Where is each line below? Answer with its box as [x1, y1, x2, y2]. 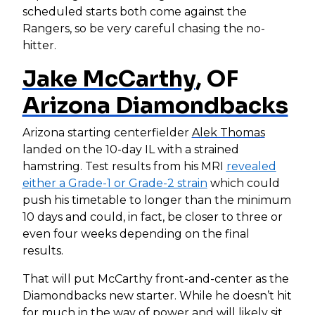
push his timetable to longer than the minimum [22, 193, 291, 207]
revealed [226, 159, 276, 173]
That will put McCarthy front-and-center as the [22, 271, 289, 285]
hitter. [22, 38, 62, 52]
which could [207, 176, 280, 190]
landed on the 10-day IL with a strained [22, 142, 239, 156]
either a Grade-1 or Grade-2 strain [22, 176, 207, 190]
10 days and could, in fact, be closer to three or [22, 210, 283, 224]
